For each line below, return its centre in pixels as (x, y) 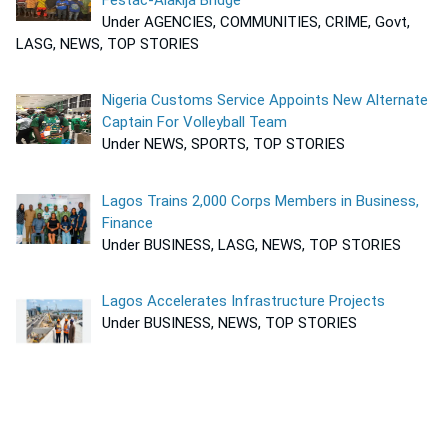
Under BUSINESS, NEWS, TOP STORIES (230, 323)
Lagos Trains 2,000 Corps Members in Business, (261, 200)
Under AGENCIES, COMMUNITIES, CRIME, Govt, (256, 21)
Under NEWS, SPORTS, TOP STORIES (224, 144)
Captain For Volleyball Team (197, 122)
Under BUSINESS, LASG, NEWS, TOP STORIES (252, 244)
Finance (128, 222)
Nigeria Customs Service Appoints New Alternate (265, 100)
